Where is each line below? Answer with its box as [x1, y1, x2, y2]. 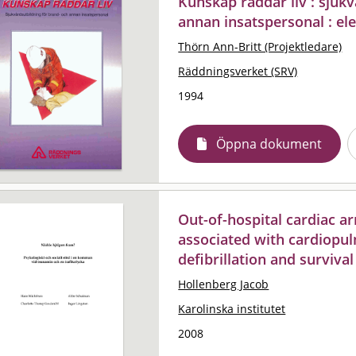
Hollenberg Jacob [178, 276, 269, 292]
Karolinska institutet [178, 300, 286, 316]
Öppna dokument [216, 134, 323, 153]
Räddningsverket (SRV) [178, 63, 298, 79]
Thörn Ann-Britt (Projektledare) [178, 38, 342, 54]
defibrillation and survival [178, 249, 354, 269]
